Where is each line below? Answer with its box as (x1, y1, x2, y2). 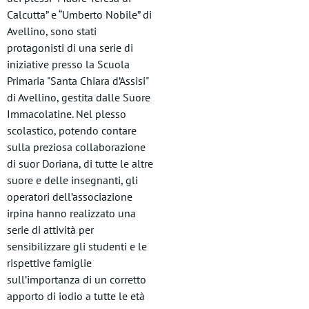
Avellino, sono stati (7, 24, 97, 38)
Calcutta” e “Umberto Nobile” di (7, 8, 152, 21)
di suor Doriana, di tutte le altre (7, 157, 153, 170)
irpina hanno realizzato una (7, 206, 136, 220)
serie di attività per (7, 223, 94, 237)
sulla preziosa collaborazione (7, 140, 146, 154)
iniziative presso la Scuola (7, 57, 130, 71)
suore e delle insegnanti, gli (7, 173, 138, 187)
